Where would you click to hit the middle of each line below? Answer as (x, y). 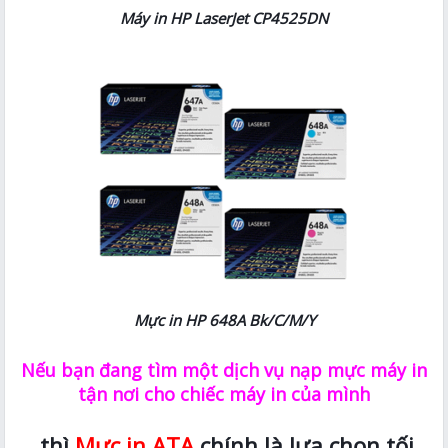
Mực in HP (171, 319)
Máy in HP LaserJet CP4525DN (224, 17)
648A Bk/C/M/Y (261, 319)
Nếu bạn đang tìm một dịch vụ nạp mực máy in (224, 369)
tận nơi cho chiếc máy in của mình (224, 393)
